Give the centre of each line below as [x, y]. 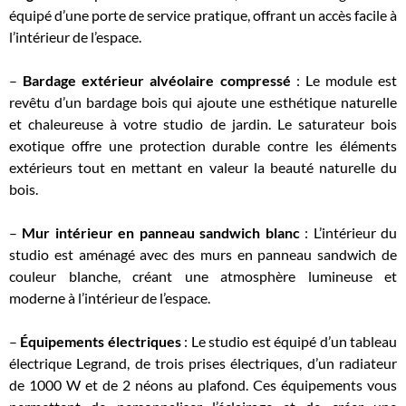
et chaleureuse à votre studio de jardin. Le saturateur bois [203, 124]
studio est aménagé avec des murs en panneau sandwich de [203, 254]
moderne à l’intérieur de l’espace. [110, 298]
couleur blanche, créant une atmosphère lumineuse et [203, 276]
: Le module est [343, 80]
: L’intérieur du [348, 232]
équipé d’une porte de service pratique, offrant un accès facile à [203, 15]
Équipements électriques [99, 341]
